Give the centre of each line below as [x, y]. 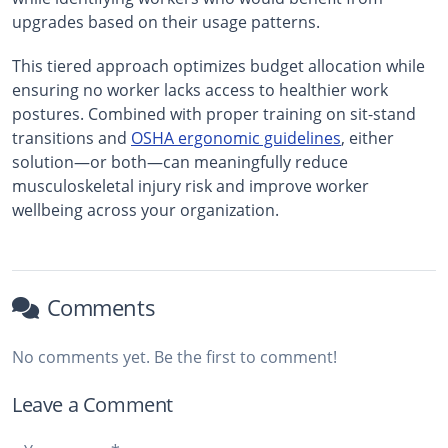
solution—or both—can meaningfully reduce [180, 161]
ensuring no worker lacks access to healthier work [200, 89]
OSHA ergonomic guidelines [236, 137]
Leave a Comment [92, 404]
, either [367, 137]
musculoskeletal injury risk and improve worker [190, 185]
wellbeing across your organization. [145, 209]
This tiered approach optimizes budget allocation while [218, 65]
